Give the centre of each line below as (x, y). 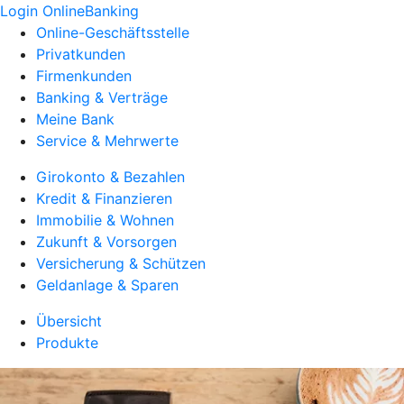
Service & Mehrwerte (107, 141)
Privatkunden (81, 54)
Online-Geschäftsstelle (113, 32)
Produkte (67, 343)
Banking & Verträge (102, 97)
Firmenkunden (84, 76)
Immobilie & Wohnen (105, 220)
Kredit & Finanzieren (104, 198)
